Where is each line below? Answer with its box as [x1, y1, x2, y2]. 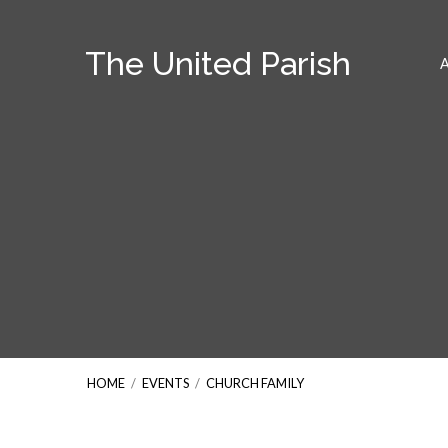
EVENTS [142, 375, 189, 391]
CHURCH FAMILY [206, 375, 304, 391]
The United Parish [85, 45, 351, 82]
